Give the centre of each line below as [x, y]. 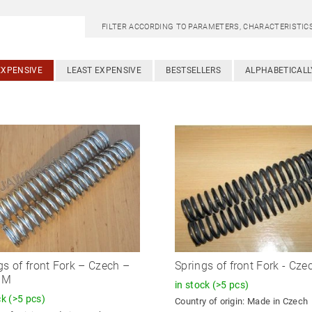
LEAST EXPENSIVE [104, 70]
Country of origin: [211, 302]
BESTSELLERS [193, 70]
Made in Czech [278, 302]
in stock [193, 284]
